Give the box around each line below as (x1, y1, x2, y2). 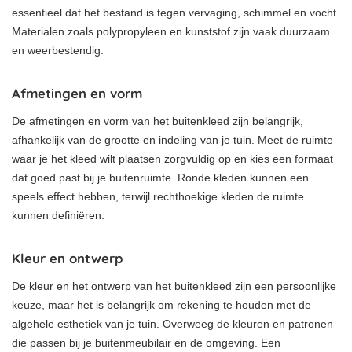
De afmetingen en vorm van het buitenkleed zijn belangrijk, (12, 114, 303, 127)
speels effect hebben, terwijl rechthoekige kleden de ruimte (12, 189, 304, 203)
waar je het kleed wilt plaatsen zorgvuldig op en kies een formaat (12, 152, 333, 165)
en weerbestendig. (12, 43, 104, 57)
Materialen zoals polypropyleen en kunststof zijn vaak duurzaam (12, 24, 330, 38)
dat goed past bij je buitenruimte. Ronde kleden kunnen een (12, 170, 309, 184)
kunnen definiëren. (12, 208, 104, 222)
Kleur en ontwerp (12, 249, 123, 266)
